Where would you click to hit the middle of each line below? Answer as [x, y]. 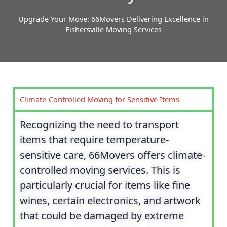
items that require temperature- [94, 139]
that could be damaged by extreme [102, 215]
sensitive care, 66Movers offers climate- [112, 155]
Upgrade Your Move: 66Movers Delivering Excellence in [113, 18]
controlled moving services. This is [100, 170]
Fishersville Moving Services [113, 29]
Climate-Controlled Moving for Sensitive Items [100, 99]
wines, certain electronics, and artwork [110, 200]
